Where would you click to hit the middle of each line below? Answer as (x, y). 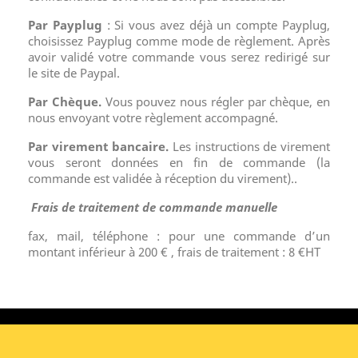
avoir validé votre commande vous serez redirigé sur (179, 57)
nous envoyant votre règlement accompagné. (153, 117)
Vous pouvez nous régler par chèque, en (217, 101)
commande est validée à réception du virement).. (164, 178)
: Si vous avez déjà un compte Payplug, (219, 25)
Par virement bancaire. (100, 146)
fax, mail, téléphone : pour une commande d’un (179, 236)
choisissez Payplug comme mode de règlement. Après (179, 41)
